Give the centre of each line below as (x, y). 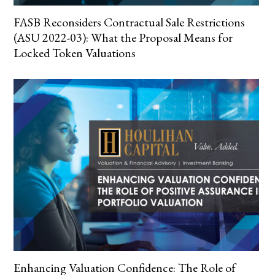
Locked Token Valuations (75, 53)
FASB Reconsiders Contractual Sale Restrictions (130, 22)
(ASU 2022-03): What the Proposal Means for (123, 37)
